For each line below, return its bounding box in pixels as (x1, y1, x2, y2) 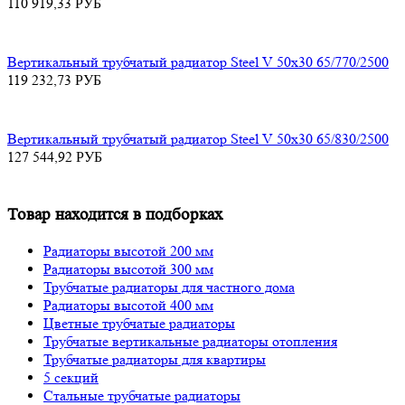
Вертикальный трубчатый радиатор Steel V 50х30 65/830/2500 (7, 129, 389, 147)
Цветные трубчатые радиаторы (43, 315, 235, 332)
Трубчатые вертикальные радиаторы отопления (43, 333, 337, 350)
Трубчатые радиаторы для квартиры (43, 351, 266, 368)
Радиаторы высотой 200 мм (43, 242, 213, 259)
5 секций (43, 369, 99, 386)
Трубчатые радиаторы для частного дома (43, 278, 295, 296)
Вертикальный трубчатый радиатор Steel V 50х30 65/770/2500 (7, 52, 389, 71)
